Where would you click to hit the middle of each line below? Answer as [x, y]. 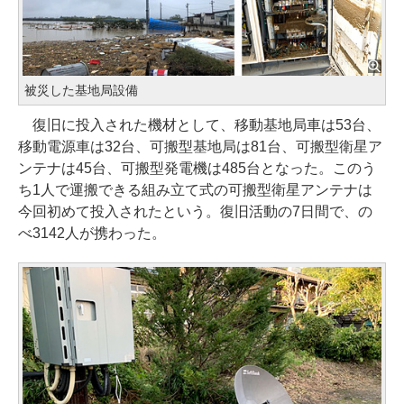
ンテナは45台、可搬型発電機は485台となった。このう [197, 168]
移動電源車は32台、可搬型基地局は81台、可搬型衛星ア [200, 146]
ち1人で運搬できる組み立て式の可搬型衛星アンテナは [195, 189]
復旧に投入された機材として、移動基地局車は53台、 [199, 124]
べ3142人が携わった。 [92, 233]
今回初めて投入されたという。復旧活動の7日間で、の [195, 211]
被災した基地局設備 [81, 90]
